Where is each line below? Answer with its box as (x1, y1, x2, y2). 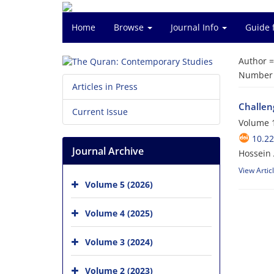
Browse (114, 21, 146, 33)
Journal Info (171, 21, 221, 33)
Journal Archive (72, 144, 144, 158)
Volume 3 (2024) (85, 236, 153, 248)
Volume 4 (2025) (85, 207, 153, 219)
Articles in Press (72, 81, 138, 93)
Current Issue (72, 106, 128, 118)
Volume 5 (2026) (85, 179, 153, 190)
